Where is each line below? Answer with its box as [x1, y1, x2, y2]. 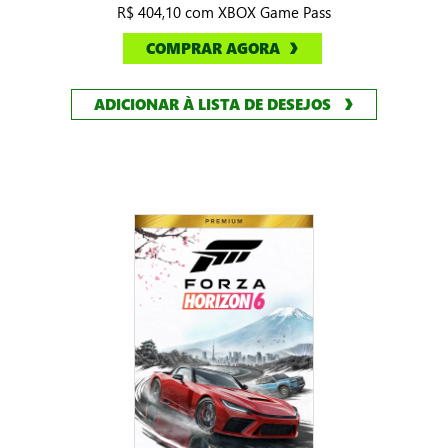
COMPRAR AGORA [145, 38, 280, 59]
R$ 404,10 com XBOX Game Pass [117, 2, 331, 23]
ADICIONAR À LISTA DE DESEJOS [94, 94, 331, 115]
